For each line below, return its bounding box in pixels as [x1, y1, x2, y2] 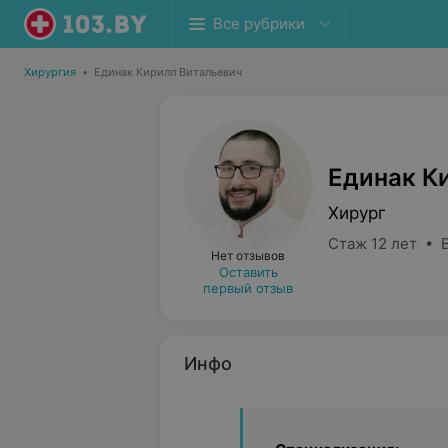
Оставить [218, 264, 278, 280]
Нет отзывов [211, 248, 285, 263]
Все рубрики [213, 14, 305, 33]
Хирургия [24, 65, 76, 79]
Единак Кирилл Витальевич [94, 65, 242, 79]
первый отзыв [203, 280, 293, 296]
